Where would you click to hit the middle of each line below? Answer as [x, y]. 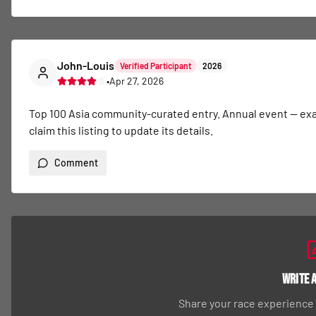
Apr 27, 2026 [136, 81]
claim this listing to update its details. [121, 130]
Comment [76, 163]
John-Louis [86, 65]
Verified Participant [156, 66]
